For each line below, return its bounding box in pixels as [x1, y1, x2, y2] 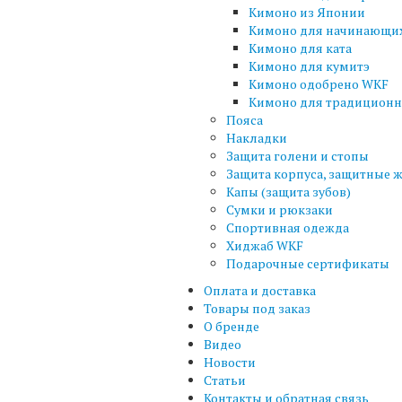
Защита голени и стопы [226, 146, 369, 164]
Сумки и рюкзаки [226, 200, 333, 218]
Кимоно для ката [249, 39, 352, 57]
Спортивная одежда [226, 218, 349, 236]
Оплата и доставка [204, 281, 316, 299]
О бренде [204, 317, 259, 335]
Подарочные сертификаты [226, 254, 389, 272]
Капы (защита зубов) [226, 182, 351, 200]
